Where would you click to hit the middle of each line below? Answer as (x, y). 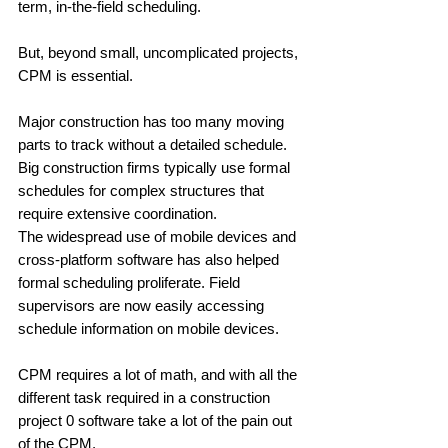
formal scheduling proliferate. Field (131, 282)
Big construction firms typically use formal (156, 167)
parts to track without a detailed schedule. (154, 144)
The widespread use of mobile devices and (159, 236)
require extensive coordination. (119, 213)
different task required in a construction (146, 397)
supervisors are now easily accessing (143, 305)
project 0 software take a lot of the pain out (157, 420)
